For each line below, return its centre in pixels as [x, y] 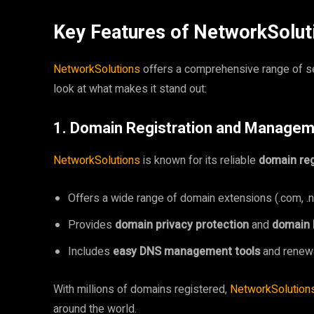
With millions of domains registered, [142, 289]
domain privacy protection [182, 225]
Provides [91, 225]
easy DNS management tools [186, 252]
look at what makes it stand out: [130, 89]
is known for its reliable [201, 161]
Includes [90, 252]
